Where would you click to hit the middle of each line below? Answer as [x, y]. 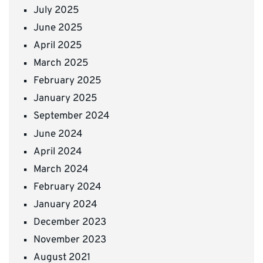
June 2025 [58, 28]
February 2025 [68, 81]
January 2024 [65, 205]
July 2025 [56, 10]
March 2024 [61, 169]
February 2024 [68, 187]
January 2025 [65, 99]
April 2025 [58, 46]
